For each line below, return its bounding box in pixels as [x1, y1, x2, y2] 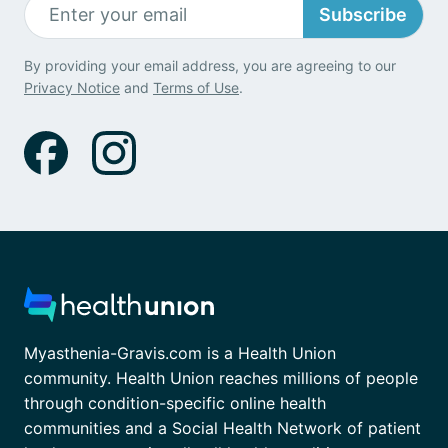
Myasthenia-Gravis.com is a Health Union [24, 342, 336, 363]
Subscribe [319, 4, 407, 26]
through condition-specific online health [24, 392, 326, 413]
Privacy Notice [24, 78, 120, 96]
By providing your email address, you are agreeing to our [24, 56, 396, 74]
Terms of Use [153, 78, 239, 96]
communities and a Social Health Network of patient [24, 417, 421, 438]
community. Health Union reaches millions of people [24, 367, 418, 388]
